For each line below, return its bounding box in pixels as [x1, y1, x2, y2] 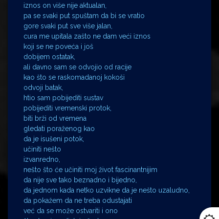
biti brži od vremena [23, 114, 87, 122]
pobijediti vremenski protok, [23, 104, 111, 112]
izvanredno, [23, 155, 60, 163]
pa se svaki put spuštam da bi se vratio [23, 12, 145, 20]
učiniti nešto [23, 145, 61, 153]
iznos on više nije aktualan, [23, 1, 107, 9]
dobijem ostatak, [23, 53, 75, 61]
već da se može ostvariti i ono [23, 207, 118, 215]
